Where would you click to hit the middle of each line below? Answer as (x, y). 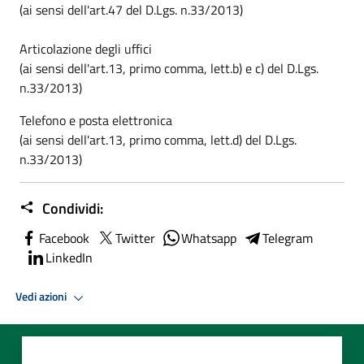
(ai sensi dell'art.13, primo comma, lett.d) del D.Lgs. (158, 139)
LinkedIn (69, 257)
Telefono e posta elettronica (96, 120)
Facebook (64, 238)
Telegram (288, 238)
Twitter (135, 238)
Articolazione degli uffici (86, 48)
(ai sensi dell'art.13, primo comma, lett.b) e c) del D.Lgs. (169, 68)
